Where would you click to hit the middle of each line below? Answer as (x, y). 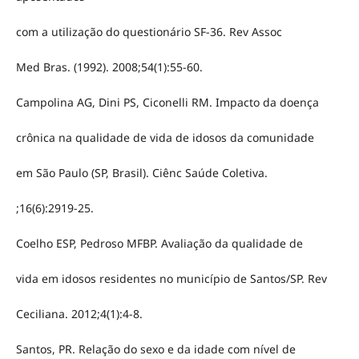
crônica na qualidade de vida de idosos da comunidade (165, 138)
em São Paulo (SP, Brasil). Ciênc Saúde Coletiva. (141, 173)
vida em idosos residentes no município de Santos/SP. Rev (171, 279)
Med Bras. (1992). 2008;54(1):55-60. (109, 67)
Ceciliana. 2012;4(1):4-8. (79, 314)
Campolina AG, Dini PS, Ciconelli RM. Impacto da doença (167, 103)
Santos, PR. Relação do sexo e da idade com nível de (155, 349)
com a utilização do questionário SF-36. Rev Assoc (149, 32)
